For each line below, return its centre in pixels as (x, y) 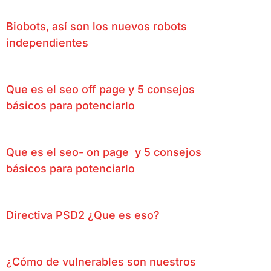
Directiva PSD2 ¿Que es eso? (83, 215)
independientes (47, 43)
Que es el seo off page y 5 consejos (100, 90)
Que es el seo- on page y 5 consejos (104, 152)
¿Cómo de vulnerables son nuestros (101, 262)
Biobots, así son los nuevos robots (96, 27)
